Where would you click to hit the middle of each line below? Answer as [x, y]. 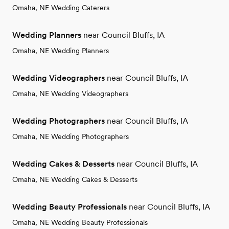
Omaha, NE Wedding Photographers [71, 136]
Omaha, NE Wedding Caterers [61, 7]
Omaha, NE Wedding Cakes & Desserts [75, 179]
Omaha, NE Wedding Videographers [70, 93]
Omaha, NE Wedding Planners [61, 50]
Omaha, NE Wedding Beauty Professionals [80, 222]
